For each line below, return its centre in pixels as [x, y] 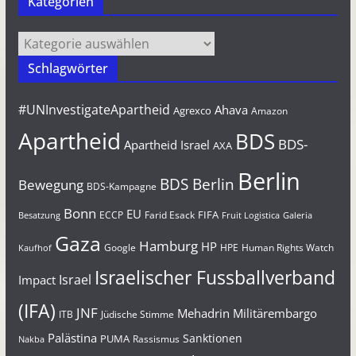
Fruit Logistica [250, 215]
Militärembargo [275, 313]
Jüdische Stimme [137, 314]
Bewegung [50, 185]
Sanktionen [212, 338]
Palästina [72, 338]
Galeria [297, 215]
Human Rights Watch [287, 248]
